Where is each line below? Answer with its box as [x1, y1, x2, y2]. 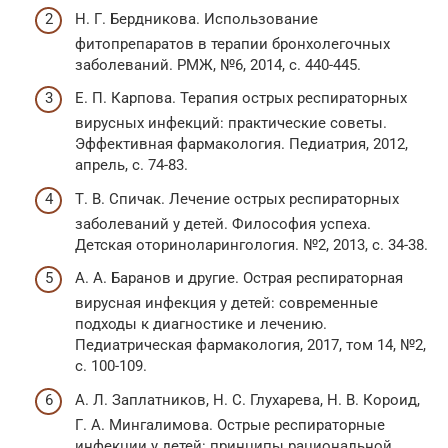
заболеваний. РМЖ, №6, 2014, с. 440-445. [75, 55, 361, 74]
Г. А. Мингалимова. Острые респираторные [75, 415, 385, 434]
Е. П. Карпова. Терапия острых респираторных [75, 89, 407, 108]
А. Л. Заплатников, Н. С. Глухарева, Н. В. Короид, [75, 390, 420, 409]
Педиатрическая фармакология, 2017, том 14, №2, [75, 336, 426, 355]
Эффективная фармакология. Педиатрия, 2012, [75, 135, 408, 154]
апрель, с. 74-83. [75, 156, 188, 175]
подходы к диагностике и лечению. [75, 315, 327, 334]
